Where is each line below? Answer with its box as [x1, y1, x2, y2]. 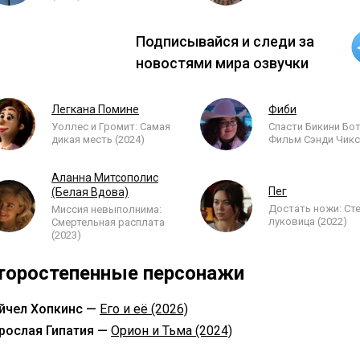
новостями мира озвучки [135, 54, 309, 72]
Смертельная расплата [51, 216, 165, 228]
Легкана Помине [51, 103, 139, 116]
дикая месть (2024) [51, 133, 145, 145]
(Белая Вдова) [51, 186, 129, 198]
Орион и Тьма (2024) [111, 323, 232, 338]
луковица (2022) [268, 215, 347, 227]
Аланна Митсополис [51, 171, 158, 184]
